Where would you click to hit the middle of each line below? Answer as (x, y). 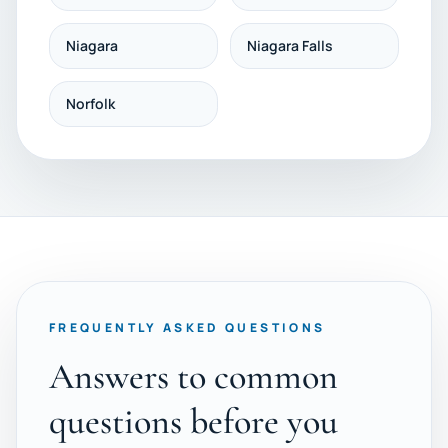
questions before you (193, 421)
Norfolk (90, 103)
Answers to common (193, 376)
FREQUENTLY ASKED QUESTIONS (187, 327)
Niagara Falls (290, 45)
